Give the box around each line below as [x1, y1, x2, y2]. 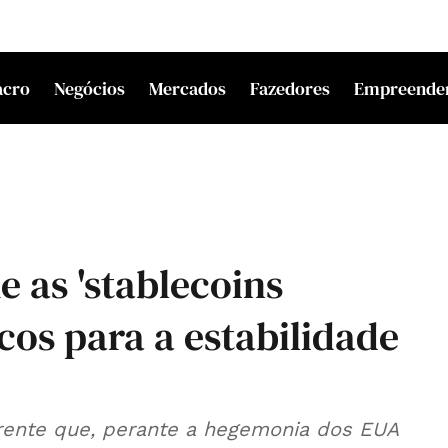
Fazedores [250, 75, 331, 101]
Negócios [54, 75, 126, 101]
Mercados [149, 75, 227, 101]
